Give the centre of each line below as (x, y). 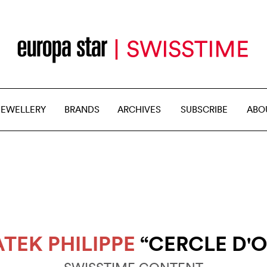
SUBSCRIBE (204, 109)
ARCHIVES (139, 109)
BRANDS (82, 109)
